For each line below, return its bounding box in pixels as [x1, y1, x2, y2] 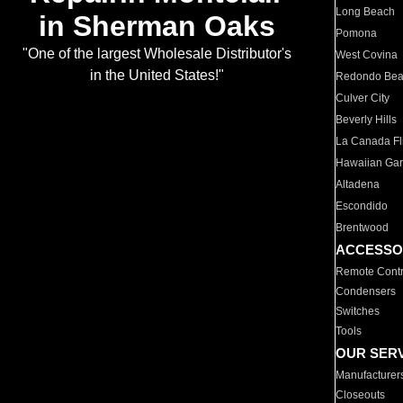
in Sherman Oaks [38, 10, 275, 43]
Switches [336, 305, 381, 318]
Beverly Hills [336, 113, 398, 126]
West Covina [336, 49, 399, 61]
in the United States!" [89, 67, 224, 84]
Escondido [336, 200, 389, 212]
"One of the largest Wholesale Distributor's [22, 46, 291, 62]
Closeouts [336, 389, 386, 401]
